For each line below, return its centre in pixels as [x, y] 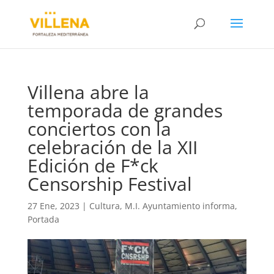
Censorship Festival [109, 184]
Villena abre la [88, 92]
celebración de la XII [112, 147]
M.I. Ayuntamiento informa [180, 206]
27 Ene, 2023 [53, 206]
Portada [43, 219]
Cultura [104, 206]
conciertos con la [99, 129]
